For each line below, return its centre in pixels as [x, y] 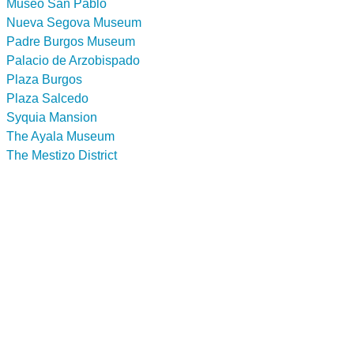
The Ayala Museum [60, 136]
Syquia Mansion [52, 117]
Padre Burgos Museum [71, 41]
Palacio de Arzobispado [73, 60]
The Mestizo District [62, 155]
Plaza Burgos [44, 79]
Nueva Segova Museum [74, 22]
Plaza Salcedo [47, 98]
